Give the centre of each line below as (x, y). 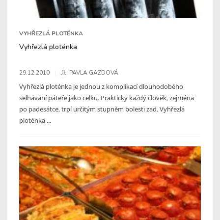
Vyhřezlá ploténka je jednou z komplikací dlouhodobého (101, 86)
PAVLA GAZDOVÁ (94, 72)
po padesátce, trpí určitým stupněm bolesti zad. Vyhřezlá (102, 109)
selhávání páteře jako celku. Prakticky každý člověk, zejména (107, 97)
